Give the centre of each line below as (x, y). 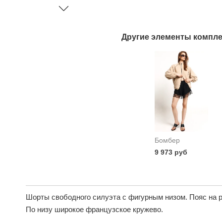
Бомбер (167, 140)
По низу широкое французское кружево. (94, 209)
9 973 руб (171, 152)
